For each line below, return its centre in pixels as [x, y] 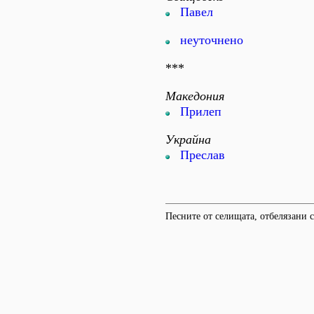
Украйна [188, 139]
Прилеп [201, 111]
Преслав [203, 155]
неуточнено [212, 40]
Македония [195, 96]
